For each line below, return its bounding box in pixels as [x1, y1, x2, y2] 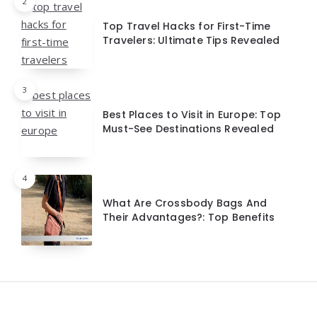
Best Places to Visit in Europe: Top [103, 108, 281, 122]
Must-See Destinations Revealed [103, 122, 274, 137]
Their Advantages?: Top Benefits [103, 210, 275, 225]
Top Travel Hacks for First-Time [103, 19, 271, 34]
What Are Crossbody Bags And [103, 196, 267, 211]
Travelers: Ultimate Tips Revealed [103, 33, 280, 48]
